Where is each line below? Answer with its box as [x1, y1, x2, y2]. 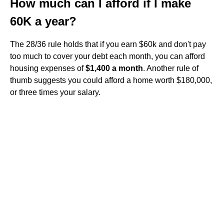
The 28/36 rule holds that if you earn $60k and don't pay [10, 40, 206, 48]
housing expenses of [10, 64, 85, 72]
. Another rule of [143, 64, 198, 72]
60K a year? [10, 14, 76, 28]
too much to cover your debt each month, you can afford [10, 52, 205, 60]
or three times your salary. [10, 88, 100, 96]
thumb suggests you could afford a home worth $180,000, [10, 76, 212, 84]
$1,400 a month [85, 64, 143, 72]
